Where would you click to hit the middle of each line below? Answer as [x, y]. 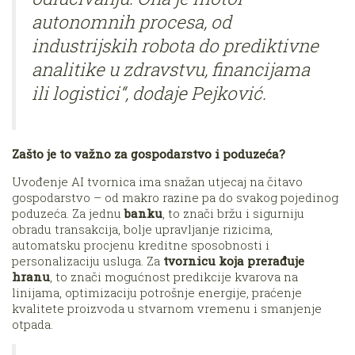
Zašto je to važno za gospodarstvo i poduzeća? [149, 154]
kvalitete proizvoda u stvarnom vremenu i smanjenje [167, 309]
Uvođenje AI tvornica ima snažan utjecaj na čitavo [157, 182]
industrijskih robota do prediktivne [175, 45]
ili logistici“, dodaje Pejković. [149, 92]
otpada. [32, 324]
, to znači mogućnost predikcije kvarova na [174, 277]
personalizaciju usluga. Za [88, 261]
